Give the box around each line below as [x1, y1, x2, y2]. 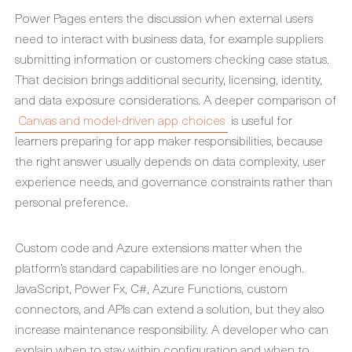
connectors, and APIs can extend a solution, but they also [15, 299, 324, 317]
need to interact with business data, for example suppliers [15, 28, 323, 47]
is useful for [228, 110, 292, 129]
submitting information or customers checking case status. [15, 49, 329, 68]
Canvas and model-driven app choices [18, 110, 225, 129]
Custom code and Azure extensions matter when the [15, 237, 302, 256]
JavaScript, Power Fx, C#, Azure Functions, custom [15, 278, 288, 297]
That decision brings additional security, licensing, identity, [15, 69, 322, 88]
